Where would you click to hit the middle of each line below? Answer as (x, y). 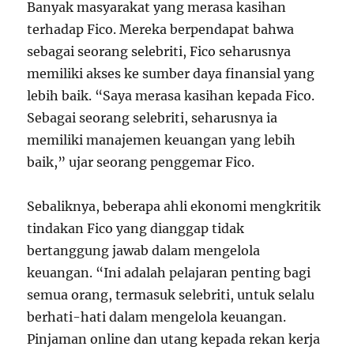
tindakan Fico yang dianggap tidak (136, 228)
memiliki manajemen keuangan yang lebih (162, 139)
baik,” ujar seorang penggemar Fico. (141, 162)
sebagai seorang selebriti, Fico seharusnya (159, 51)
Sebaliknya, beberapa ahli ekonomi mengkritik (174, 206)
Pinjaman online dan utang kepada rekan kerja (174, 339)
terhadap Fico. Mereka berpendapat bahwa (161, 29)
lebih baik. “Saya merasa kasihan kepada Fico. (171, 95)
